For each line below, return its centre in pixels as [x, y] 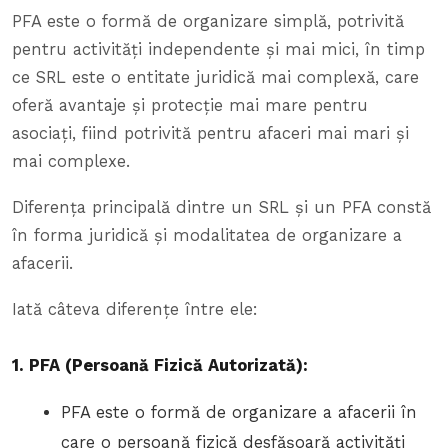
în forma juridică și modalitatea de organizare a [207, 235]
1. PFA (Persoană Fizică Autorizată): [160, 365]
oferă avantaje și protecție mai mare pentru [190, 105]
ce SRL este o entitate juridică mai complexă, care [215, 77]
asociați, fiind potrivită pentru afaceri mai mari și [210, 133]
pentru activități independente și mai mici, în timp [218, 49]
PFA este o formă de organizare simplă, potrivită [208, 21]
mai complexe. [71, 161]
